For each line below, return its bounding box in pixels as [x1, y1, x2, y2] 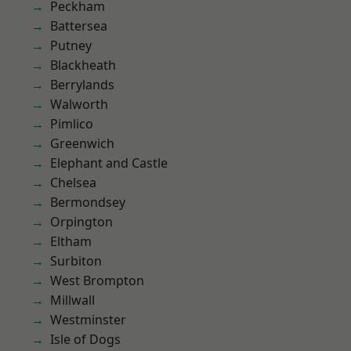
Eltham [50, 233, 92, 250]
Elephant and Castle [50, 154, 168, 172]
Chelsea [50, 174, 96, 191]
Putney [50, 37, 92, 54]
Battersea [50, 17, 107, 34]
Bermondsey [50, 194, 125, 211]
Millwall [50, 291, 95, 309]
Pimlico [50, 115, 93, 132]
